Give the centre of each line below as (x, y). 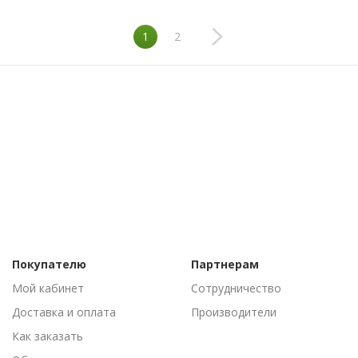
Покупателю (49, 264)
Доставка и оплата (64, 312)
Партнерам (225, 264)
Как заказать (48, 336)
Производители (234, 312)
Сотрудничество (236, 288)
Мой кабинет (48, 288)
